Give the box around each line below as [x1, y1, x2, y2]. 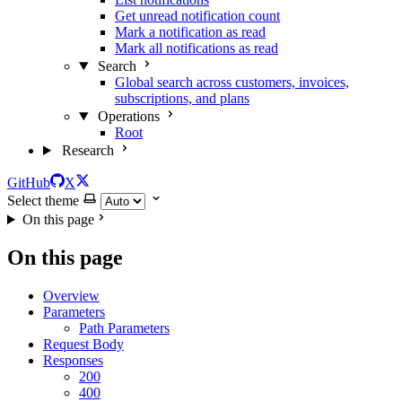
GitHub [7, 175, 50, 190]
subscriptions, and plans [115, 91, 249, 106]
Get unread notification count [115, 8, 280, 23]
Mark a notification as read [115, 24, 266, 39]
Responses [43, 352, 103, 368]
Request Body [43, 336, 124, 352]
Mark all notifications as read [115, 40, 278, 56]
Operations [97, 109, 160, 124]
